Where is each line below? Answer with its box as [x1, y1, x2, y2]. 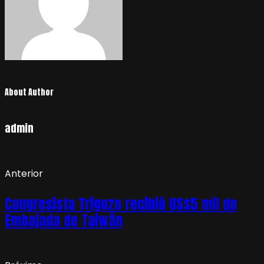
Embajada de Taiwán [5, 209, 123, 231]
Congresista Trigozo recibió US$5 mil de [5, 193, 237, 214]
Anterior [5, 166, 43, 180]
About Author [5, 86, 54, 99]
